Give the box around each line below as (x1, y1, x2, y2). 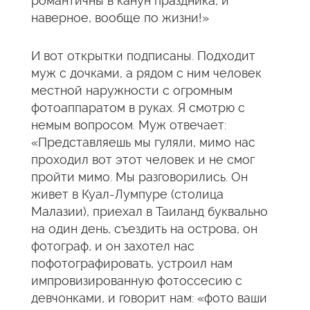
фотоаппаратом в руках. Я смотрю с (31, 100, 245, 115)
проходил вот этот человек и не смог (31, 152, 255, 167)
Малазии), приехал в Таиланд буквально (31, 204, 268, 219)
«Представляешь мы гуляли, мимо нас (31, 135, 255, 149)
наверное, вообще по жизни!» (31, 10, 209, 25)
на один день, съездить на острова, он (31, 221, 257, 236)
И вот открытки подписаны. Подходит (31, 48, 255, 63)
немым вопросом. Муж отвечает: (31, 118, 226, 132)
